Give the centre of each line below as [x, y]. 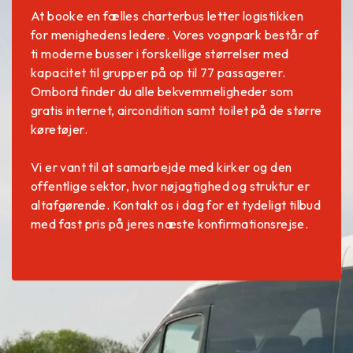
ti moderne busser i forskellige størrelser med [160, 53]
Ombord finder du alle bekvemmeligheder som [162, 91]
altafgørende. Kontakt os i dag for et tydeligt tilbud [176, 204]
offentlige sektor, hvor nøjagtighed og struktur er [170, 186]
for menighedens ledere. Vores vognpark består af [175, 34]
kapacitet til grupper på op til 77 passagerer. [158, 72]
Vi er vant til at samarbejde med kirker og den [162, 167]
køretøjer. [59, 129]
